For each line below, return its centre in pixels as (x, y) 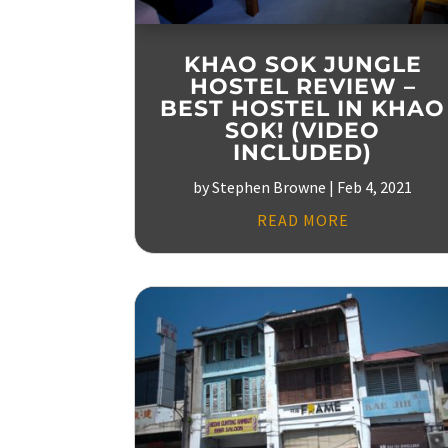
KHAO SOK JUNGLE (302, 64)
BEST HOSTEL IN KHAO (303, 108)
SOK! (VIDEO (303, 130)
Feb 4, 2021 (375, 186)
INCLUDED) (303, 152)
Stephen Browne (269, 186)
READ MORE (302, 219)
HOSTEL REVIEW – (302, 86)
